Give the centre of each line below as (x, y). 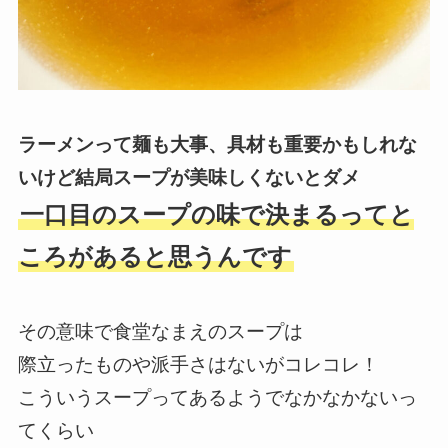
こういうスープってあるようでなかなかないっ (217, 398)
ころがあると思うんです (154, 256)
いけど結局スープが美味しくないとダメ (188, 177)
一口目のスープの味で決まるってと (216, 214)
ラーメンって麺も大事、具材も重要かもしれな (217, 144)
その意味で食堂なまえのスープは (160, 332)
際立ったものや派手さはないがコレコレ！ (198, 365)
